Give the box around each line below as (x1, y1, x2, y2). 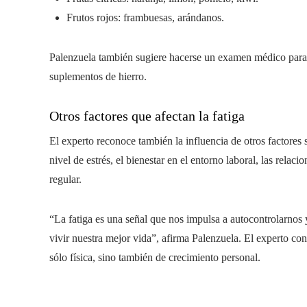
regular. (49, 173, 82, 185)
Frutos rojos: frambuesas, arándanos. (66, 12, 224, 23)
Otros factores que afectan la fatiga (49, 108, 245, 123)
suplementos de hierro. (49, 71, 147, 82)
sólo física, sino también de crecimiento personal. (49, 251, 260, 263)
